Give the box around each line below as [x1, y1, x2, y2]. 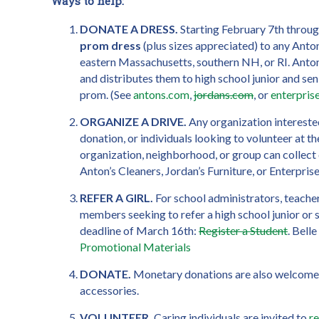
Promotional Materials [80, 239, 191, 253]
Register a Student [199, 223, 288, 237]
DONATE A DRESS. [80, 21, 180, 36]
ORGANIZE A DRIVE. [80, 114, 187, 128]
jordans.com [194, 87, 253, 101]
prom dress [80, 38, 141, 52]
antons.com [133, 87, 189, 101]
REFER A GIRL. [80, 190, 155, 204]
